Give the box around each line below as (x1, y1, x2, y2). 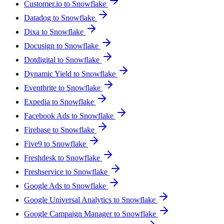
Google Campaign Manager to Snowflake (24, 209, 158, 218)
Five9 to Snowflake (24, 139, 88, 148)
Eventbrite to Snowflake (24, 83, 102, 92)
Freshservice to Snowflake (24, 167, 109, 176)
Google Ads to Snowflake (24, 181, 108, 190)
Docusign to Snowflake (24, 41, 100, 50)
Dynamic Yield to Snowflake (24, 69, 117, 78)
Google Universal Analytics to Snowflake (24, 195, 157, 204)
